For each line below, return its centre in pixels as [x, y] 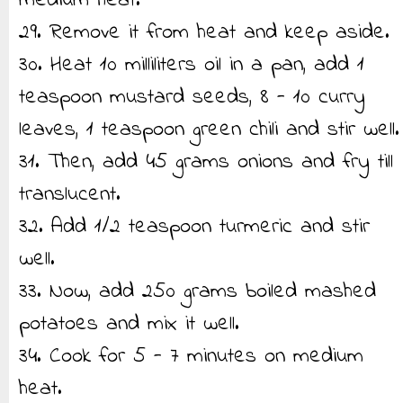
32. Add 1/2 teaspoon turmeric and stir [194, 227]
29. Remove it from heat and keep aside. [204, 33]
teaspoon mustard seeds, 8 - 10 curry [192, 98]
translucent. [70, 195]
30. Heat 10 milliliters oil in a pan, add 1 [192, 65]
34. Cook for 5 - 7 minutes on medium [191, 357]
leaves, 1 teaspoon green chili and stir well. [209, 130]
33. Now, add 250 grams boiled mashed [197, 292]
